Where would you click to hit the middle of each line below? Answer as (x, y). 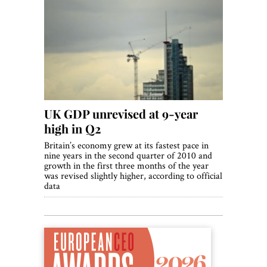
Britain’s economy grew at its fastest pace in (126, 145)
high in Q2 (72, 129)
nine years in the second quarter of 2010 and (128, 156)
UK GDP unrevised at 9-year (121, 114)
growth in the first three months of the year (126, 166)
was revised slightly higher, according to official (133, 176)
